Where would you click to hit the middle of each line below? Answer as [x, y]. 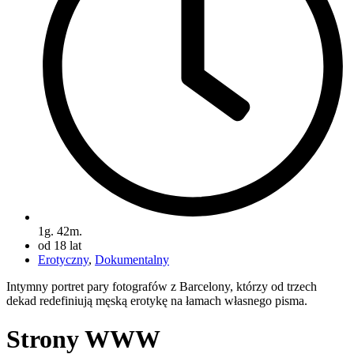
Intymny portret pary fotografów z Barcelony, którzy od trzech [162, 286]
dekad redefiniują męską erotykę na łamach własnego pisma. [157, 300]
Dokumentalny [132, 259]
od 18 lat [60, 245]
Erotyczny [63, 259]
